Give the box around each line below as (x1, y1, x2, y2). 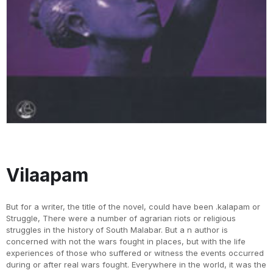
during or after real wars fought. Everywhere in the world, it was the (6, 260, 266, 270)
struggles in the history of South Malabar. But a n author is (6, 225, 228, 235)
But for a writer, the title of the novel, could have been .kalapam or (6, 202, 260, 212)
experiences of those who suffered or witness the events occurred (6, 248, 264, 258)
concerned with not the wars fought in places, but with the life (6, 236, 246, 247)
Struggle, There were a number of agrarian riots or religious (6, 213, 236, 224)
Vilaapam (6, 164, 88, 186)
